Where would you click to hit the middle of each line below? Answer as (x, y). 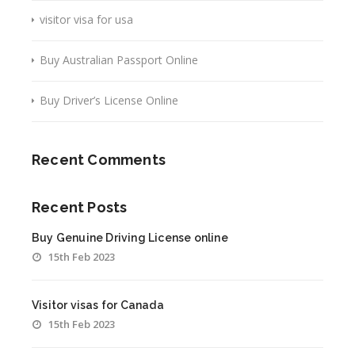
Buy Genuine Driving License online (130, 237)
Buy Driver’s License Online (109, 100)
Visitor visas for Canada (98, 305)
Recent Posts (80, 207)
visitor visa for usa (86, 19)
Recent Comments (99, 159)
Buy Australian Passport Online (119, 59)
